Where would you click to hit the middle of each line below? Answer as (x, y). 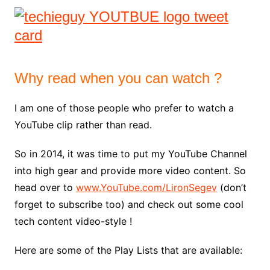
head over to (45, 187)
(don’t (231, 187)
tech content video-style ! (73, 221)
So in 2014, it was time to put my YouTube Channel (130, 153)
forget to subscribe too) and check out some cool (129, 204)
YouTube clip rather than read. (83, 124)
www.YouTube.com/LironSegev (146, 187)
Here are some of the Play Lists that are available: (128, 250)
